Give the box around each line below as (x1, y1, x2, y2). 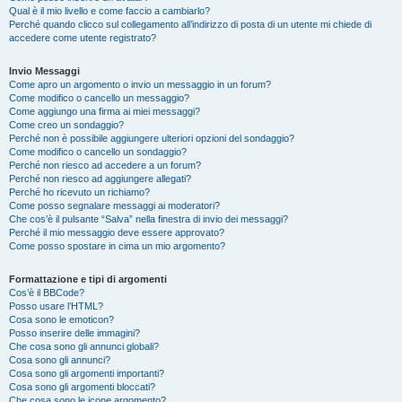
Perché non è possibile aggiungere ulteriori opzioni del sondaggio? (9, 133, 294, 144)
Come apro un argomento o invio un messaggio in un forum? (9, 79, 271, 90)
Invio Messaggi (9, 66, 80, 76)
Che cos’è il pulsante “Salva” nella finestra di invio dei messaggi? (9, 214, 288, 224)
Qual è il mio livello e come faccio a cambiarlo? (9, 5, 210, 16)
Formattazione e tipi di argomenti (9, 274, 167, 284)
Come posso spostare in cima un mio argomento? (9, 240, 225, 251)
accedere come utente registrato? (9, 32, 156, 43)
